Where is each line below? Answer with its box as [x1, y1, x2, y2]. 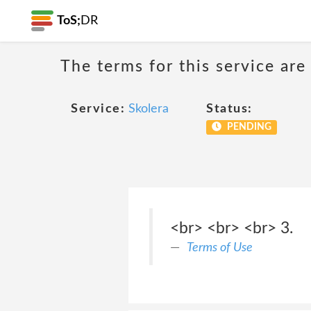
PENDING [224, 122, 271, 132]
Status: [206, 103, 253, 115]
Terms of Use [186, 241, 253, 254]
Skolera [128, 103, 169, 115]
